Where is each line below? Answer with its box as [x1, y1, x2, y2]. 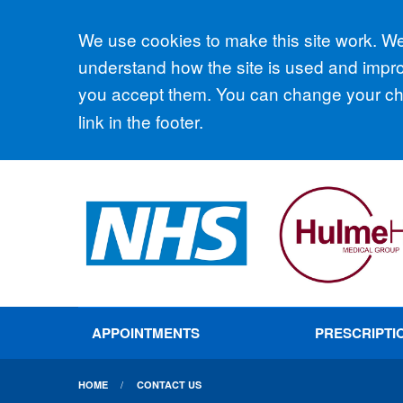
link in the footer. [78, 108, 203, 133]
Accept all [78, 22, 216, 65]
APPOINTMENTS [92, 323, 201, 343]
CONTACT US [136, 378, 201, 391]
